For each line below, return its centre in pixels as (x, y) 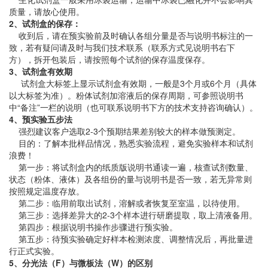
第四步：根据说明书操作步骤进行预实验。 (93, 227)
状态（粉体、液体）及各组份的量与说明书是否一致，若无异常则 (130, 179)
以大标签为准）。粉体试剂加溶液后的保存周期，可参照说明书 (126, 95)
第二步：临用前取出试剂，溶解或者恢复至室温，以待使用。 (127, 203)
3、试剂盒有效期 (41, 71)
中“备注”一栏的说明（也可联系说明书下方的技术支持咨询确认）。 (133, 107)
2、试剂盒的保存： (45, 23)
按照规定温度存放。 (47, 191)
